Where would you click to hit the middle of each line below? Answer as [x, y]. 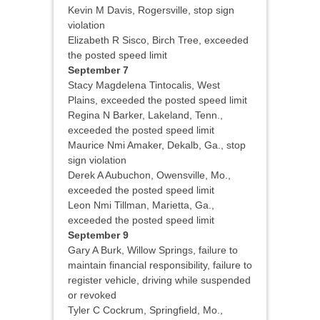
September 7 [98, 70]
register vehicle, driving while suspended [159, 280]
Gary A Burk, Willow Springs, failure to [153, 250]
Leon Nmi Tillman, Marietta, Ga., [141, 205]
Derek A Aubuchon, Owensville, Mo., [149, 175]
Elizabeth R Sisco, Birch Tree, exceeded [158, 40]
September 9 [98, 235]
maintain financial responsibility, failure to [160, 265]
